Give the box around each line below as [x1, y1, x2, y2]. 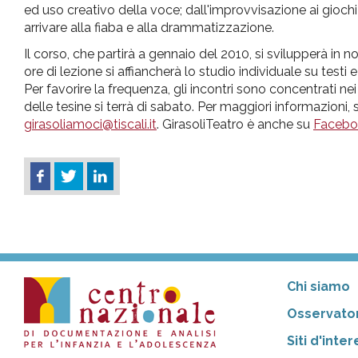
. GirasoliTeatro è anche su [157, 116, 313, 132]
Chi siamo [286, 279, 350, 295]
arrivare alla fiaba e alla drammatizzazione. [24, 19, 274, 35]
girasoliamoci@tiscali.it [24, 116, 157, 132]
